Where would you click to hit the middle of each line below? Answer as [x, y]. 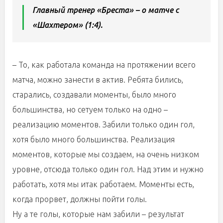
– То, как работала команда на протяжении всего [104, 65]
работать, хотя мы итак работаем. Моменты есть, [103, 184]
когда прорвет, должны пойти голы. [81, 199]
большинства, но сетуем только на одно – [90, 110]
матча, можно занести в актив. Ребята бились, [98, 80]
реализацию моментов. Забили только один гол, [104, 124]
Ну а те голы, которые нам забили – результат [98, 214]
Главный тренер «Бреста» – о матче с [106, 10]
